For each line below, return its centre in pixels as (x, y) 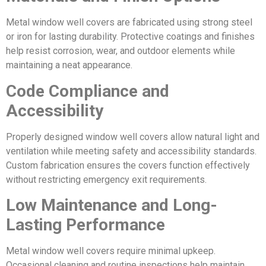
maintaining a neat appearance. (69, 65)
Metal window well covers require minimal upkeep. (111, 251)
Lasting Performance (85, 225)
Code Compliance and (88, 91)
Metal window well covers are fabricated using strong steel (129, 23)
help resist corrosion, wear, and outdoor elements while (121, 51)
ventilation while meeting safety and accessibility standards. (131, 151)
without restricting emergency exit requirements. (106, 179)
